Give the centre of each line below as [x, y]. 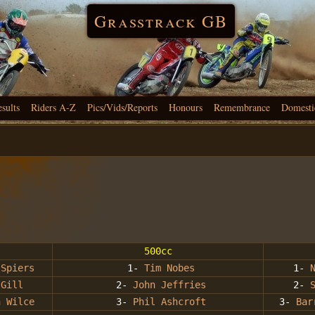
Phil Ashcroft [169, 302]
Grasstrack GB [161, 21]
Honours [186, 107]
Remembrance [242, 107]
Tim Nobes [169, 268]
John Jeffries [169, 285]
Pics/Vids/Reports [122, 107]
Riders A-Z [53, 107]
